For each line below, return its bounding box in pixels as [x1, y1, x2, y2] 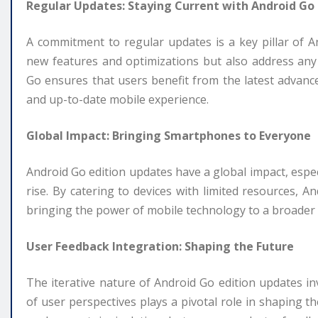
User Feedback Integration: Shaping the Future [26, 238, 294, 254]
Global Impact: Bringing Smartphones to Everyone [26, 127, 311, 143]
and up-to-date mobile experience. [26, 91, 209, 107]
